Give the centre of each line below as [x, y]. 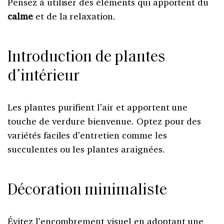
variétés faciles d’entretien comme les [87, 135]
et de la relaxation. [74, 16]
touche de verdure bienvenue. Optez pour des [104, 121]
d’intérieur [43, 76]
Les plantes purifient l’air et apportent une [98, 107]
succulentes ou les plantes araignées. [86, 149]
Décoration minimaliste [87, 190]
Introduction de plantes [86, 57]
